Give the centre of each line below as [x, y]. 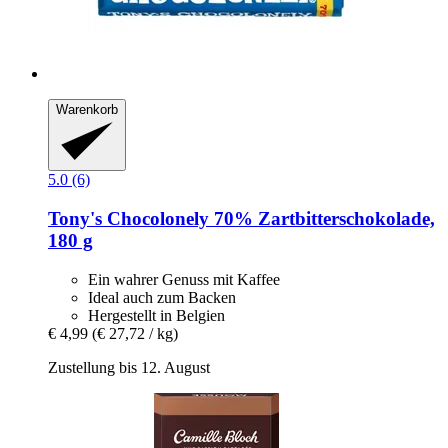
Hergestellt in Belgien [156, 315]
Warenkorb [87, 109]
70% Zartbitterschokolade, [322, 219]
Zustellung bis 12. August [129, 367]
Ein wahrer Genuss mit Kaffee [184, 279]
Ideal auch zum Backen [162, 297]
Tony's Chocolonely [128, 219]
